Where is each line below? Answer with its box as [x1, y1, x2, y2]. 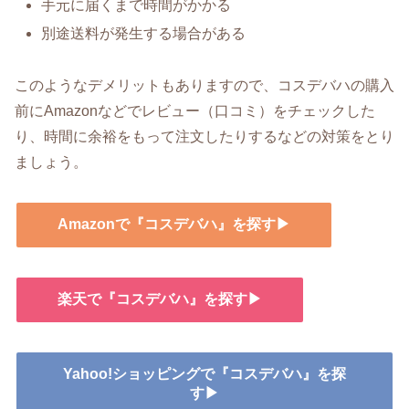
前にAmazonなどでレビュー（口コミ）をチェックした [15, 102, 375, 119]
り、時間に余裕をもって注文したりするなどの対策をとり [15, 128, 394, 144]
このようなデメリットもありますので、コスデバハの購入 [15, 77, 394, 93]
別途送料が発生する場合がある [41, 25, 246, 41]
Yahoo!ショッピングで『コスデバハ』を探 [63, 366, 346, 383]
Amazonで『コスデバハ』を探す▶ [58, 216, 290, 233]
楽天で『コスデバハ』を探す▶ [58, 291, 262, 308]
